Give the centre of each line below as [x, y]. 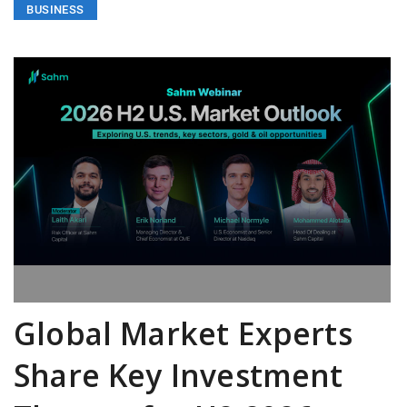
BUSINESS [55, 10]
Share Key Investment [179, 376]
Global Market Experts [183, 334]
